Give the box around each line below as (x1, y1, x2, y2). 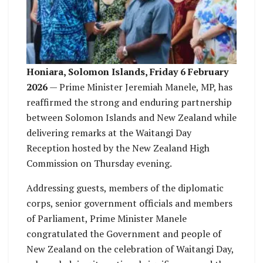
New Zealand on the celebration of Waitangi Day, (26, 242, 234, 256)
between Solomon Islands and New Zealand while (26, 111, 237, 124)
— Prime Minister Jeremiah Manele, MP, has (48, 80, 232, 94)
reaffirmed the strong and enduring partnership (26, 96, 232, 109)
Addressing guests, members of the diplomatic (26, 181, 224, 195)
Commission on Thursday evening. (26, 157, 172, 170)
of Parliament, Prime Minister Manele (26, 212, 187, 225)
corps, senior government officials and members (26, 197, 232, 210)
